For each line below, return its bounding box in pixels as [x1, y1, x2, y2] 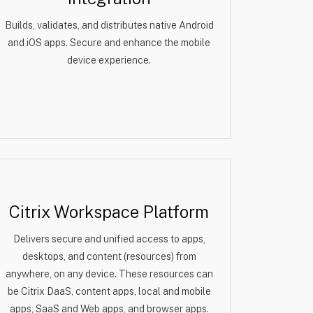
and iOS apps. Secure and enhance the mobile [8, 37, 210, 48]
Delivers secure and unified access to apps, [13, 233, 205, 245]
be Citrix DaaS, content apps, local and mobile [7, 286, 211, 297]
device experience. [67, 54, 151, 66]
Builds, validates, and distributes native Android [4, 20, 214, 31]
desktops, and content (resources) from [22, 251, 196, 262]
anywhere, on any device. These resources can [5, 268, 213, 279]
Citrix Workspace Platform [9, 202, 209, 221]
